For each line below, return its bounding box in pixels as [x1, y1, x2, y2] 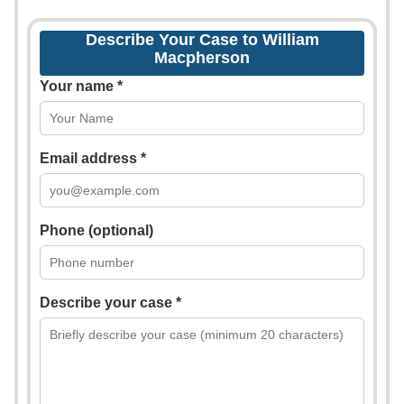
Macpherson [154, 49, 250, 67]
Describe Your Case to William [85, 31, 319, 49]
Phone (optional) [40, 223, 153, 238]
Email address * [40, 151, 146, 166]
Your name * [40, 78, 123, 94]
